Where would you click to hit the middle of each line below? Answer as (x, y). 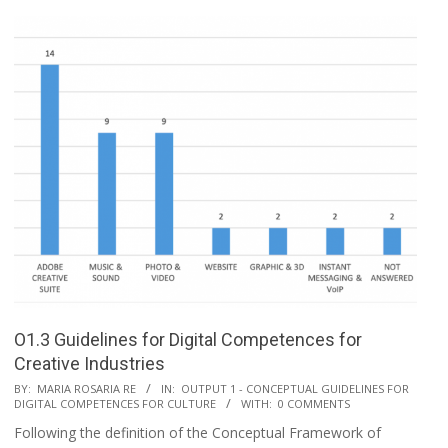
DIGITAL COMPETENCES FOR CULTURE (115, 404)
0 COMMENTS (314, 404)
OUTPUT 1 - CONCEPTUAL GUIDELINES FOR (295, 389)
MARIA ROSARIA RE (86, 389)
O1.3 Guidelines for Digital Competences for (188, 340)
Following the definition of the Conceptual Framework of (197, 433)
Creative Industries (89, 364)
